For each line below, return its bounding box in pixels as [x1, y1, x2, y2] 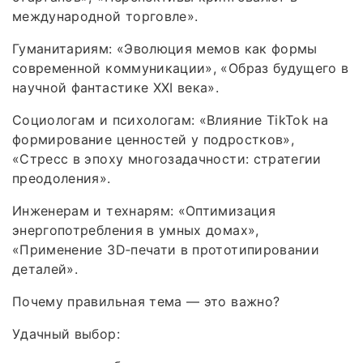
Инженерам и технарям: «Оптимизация [12, 202, 275, 219]
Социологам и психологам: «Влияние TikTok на [12, 111, 329, 128]
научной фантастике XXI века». [12, 79, 220, 96]
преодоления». [12, 169, 111, 186]
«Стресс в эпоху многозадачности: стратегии [12, 150, 322, 167]
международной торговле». [12, 7, 199, 24]
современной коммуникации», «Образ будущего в [12, 59, 349, 76]
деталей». [12, 260, 79, 277]
